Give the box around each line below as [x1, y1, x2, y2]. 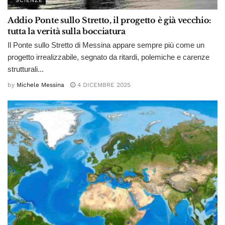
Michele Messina [17, 81, 64, 88]
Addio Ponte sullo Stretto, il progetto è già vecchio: [8, 15, 212, 26]
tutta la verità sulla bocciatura [8, 26, 126, 37]
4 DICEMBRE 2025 [75, 81, 131, 88]
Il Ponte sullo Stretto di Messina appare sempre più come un [8, 41, 204, 50]
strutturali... [8, 65, 44, 74]
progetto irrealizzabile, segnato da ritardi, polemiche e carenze [8, 53, 209, 62]
